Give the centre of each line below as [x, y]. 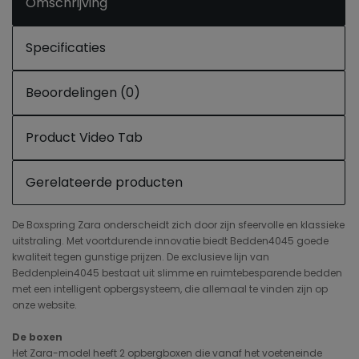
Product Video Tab [84, 137]
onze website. [44, 305]
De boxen [37, 337]
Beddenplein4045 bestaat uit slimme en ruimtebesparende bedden [177, 273]
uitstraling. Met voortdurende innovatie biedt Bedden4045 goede [170, 241]
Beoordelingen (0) [83, 93]
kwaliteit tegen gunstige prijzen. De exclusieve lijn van [141, 257]
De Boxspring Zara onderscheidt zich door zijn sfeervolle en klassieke [178, 225]
